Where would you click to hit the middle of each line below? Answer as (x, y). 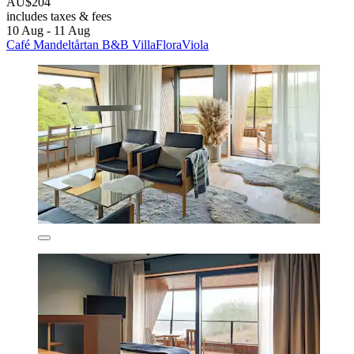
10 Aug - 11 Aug (48, 30)
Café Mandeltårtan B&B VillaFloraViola (107, 44)
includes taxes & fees (59, 16)
